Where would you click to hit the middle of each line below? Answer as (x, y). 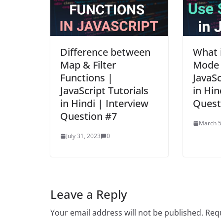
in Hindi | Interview (104, 104)
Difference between (105, 52)
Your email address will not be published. (127, 213)
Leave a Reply (89, 194)
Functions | (87, 78)
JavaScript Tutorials (104, 91)
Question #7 (89, 116)
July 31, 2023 (83, 136)
